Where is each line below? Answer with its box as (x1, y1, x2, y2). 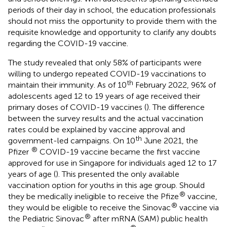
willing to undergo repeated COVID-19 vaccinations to (8, 68, 206, 79)
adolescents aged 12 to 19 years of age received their (8, 91, 200, 101)
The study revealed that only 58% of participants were (8, 57, 202, 67)
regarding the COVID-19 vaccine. (8, 38, 128, 48)
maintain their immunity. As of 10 (8, 80, 127, 90)
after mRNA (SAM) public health (91, 213, 208, 223)
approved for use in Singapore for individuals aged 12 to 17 (8, 158, 216, 168)
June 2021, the (142, 135, 198, 145)
